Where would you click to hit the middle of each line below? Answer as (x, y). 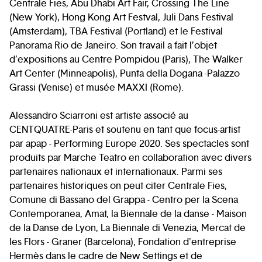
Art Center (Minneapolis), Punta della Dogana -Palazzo (125, 73)
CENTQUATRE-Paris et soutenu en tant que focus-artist (125, 130)
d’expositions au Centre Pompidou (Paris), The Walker (126, 59)
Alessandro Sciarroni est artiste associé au (99, 116)
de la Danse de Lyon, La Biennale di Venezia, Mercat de (127, 228)
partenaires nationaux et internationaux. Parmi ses (116, 172)
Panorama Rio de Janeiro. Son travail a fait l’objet (113, 45)
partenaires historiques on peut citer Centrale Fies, (118, 186)
